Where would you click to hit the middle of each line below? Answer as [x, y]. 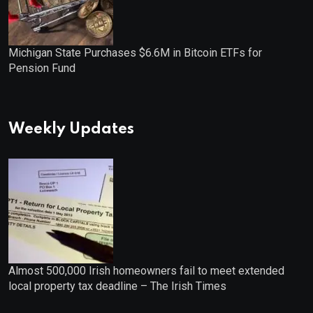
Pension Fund [42, 68]
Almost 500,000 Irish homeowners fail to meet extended [146, 271]
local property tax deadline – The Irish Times [117, 286]
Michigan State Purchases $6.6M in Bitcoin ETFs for [135, 53]
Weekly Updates [71, 130]
